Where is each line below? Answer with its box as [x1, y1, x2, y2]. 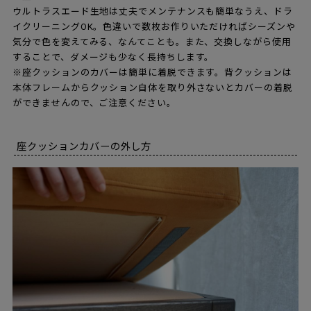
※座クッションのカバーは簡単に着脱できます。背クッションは [12, 67, 292, 78]
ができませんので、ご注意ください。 [12, 97, 176, 108]
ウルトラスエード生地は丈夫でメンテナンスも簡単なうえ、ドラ [12, 6, 293, 17]
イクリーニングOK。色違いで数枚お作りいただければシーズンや [12, 21, 296, 32]
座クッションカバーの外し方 [17, 141, 152, 153]
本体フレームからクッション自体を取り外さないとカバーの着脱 [12, 82, 293, 93]
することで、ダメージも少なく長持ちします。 [12, 51, 215, 62]
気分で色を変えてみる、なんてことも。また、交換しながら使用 [12, 36, 292, 47]
